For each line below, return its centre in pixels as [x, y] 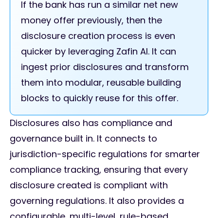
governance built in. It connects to [83, 139]
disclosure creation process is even [98, 36]
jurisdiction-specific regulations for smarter [105, 154]
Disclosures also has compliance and [91, 123]
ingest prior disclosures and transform [105, 67]
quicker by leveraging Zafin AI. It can [99, 52]
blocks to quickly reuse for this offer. [101, 98]
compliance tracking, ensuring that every [99, 170]
